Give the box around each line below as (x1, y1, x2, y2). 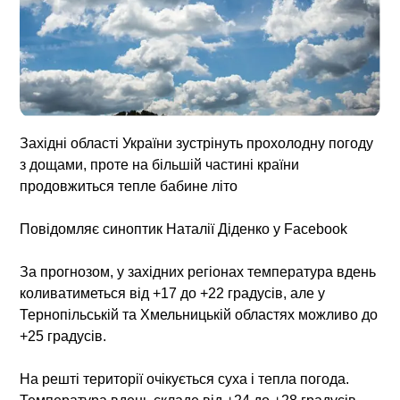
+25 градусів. (20, 328, 107, 344)
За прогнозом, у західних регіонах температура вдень (20, 263, 377, 279)
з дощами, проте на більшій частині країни (20, 156, 300, 172)
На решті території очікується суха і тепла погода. (20, 371, 350, 387)
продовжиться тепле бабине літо (20, 178, 238, 194)
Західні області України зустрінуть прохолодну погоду (20, 135, 374, 151)
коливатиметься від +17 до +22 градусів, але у (20, 285, 326, 301)
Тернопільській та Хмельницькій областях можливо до (20, 306, 379, 322)
